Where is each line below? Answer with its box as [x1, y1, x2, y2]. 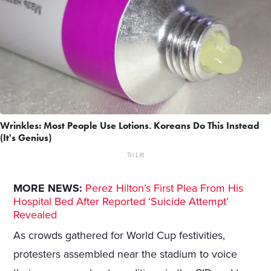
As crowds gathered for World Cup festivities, [13, 229, 226, 243]
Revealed [13, 208, 57, 222]
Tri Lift [127, 151, 144, 160]
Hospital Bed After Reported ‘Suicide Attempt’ [13, 195, 229, 209]
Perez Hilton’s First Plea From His [85, 181, 244, 195]
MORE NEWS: [13, 181, 83, 195]
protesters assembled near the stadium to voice [13, 247, 238, 261]
